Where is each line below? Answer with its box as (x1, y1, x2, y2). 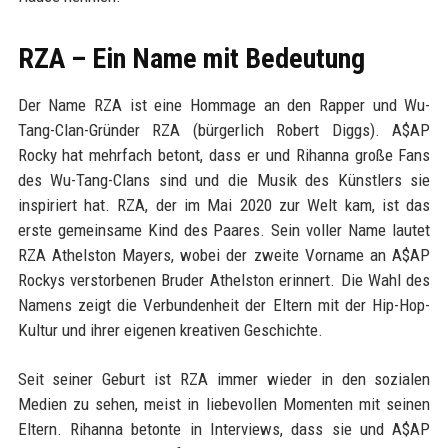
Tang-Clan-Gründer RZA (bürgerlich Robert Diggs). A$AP (17, 120, 431, 141)
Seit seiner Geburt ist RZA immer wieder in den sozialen (17, 369, 431, 390)
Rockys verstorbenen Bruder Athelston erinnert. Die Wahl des (17, 270, 431, 291)
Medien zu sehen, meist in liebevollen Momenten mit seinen (17, 394, 431, 415)
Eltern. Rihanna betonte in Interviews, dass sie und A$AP (17, 419, 431, 440)
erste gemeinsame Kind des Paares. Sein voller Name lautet (17, 220, 431, 241)
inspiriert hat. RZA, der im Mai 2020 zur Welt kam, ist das (17, 195, 431, 216)
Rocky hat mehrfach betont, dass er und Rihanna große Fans (17, 145, 431, 166)
